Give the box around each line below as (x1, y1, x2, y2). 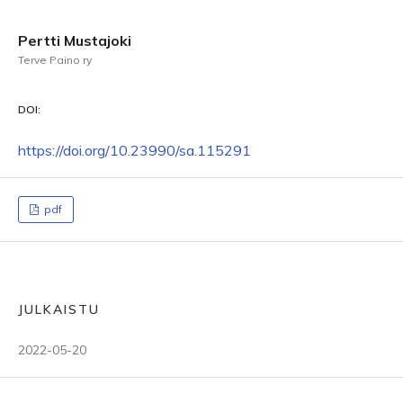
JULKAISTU (18, 301, 100, 318)
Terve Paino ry (18, 53, 92, 67)
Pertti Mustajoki (18, 31, 131, 49)
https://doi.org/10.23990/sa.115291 (18, 141, 251, 159)
